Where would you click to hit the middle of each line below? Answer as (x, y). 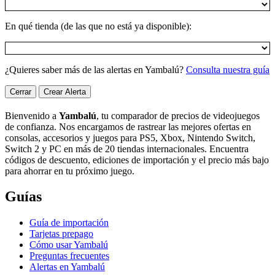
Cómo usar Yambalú (69, 245)
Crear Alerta (65, 91)
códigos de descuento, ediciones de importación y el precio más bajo (137, 160)
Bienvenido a (32, 115)
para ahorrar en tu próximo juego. (70, 171)
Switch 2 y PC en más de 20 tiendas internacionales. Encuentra (127, 149)
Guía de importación (69, 223)
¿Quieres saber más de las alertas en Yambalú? (95, 69)
